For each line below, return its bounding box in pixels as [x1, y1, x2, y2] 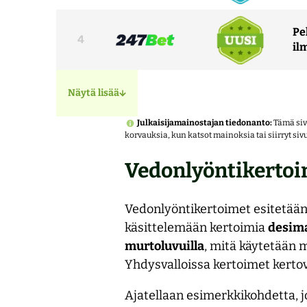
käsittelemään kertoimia [125, 219, 268, 235]
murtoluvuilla [125, 238, 204, 254]
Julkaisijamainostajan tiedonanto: [137, 117, 273, 127]
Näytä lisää [67, 86, 119, 99]
